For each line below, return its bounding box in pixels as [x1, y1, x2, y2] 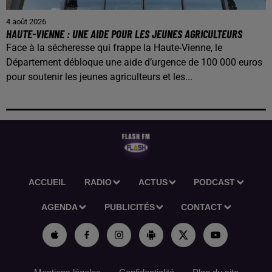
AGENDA [41, 202, 78, 212]
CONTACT [181, 202, 223, 212]
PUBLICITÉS [104, 202, 155, 212]
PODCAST [194, 177, 236, 188]
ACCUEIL [28, 177, 66, 188]
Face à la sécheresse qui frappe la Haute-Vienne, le [6, 42, 222, 54]
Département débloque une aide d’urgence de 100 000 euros [6, 56, 262, 69]
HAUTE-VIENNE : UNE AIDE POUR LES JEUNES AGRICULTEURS [6, 27, 245, 41]
